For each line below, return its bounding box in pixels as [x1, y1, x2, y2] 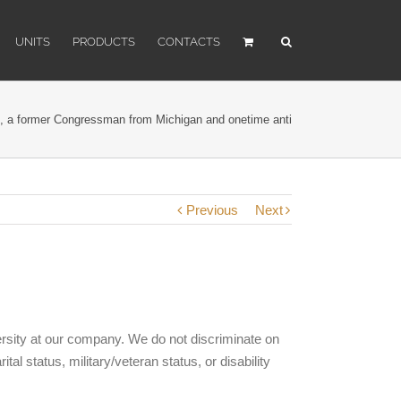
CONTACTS [158, 35, 220, 48]
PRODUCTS [73, 35, 135, 48]
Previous [186, 202, 238, 218]
